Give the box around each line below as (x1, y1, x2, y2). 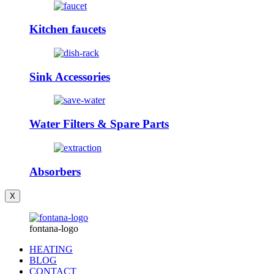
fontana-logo (29, 223, 78, 234)
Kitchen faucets (29, 23, 106, 36)
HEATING (29, 244, 73, 255)
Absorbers (29, 165, 81, 178)
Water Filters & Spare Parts (29, 117, 169, 131)
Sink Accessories (29, 70, 110, 83)
